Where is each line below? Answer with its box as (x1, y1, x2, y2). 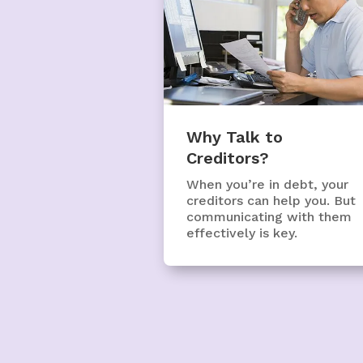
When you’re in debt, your (186, 176, 348, 192)
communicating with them (186, 208, 352, 224)
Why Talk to (186, 126, 283, 147)
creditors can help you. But (186, 192, 356, 208)
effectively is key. (186, 224, 297, 241)
